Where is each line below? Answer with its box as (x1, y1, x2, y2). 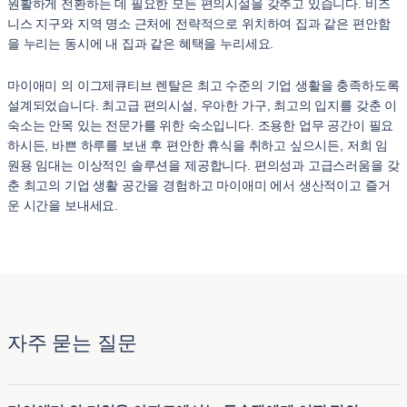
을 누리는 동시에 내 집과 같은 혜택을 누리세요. (7, 36, 274, 51)
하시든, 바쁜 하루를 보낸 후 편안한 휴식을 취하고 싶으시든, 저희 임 (7, 138, 388, 153)
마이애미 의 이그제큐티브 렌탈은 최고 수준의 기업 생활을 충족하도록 (7, 78, 400, 93)
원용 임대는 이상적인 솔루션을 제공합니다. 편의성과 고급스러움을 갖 (7, 158, 400, 173)
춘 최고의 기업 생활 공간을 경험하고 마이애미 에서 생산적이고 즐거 (7, 178, 391, 193)
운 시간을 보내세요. (7, 198, 119, 213)
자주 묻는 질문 (7, 332, 137, 354)
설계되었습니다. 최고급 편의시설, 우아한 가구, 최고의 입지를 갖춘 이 (7, 98, 397, 113)
